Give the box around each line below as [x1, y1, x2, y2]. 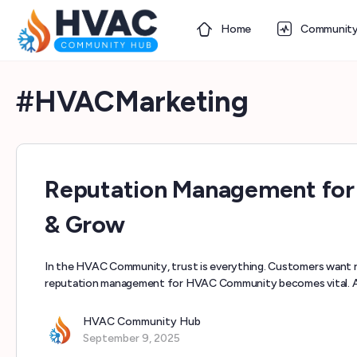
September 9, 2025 [83, 331, 180, 345]
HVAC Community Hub [83, 315, 201, 328]
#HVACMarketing [16, 84, 249, 119]
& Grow [45, 210, 125, 239]
